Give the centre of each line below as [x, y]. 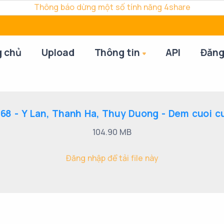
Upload [58, 52]
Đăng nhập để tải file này [112, 158]
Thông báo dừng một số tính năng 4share [112, 7]
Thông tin [117, 52]
